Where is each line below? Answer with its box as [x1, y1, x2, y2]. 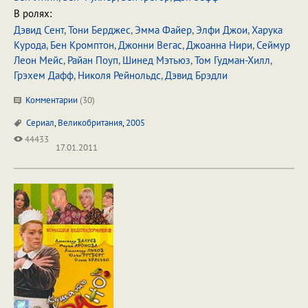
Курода [14, 38, 46, 52]
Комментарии [23, 94, 80, 106]
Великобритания [58, 117, 122, 129]
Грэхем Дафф [14, 69, 74, 82]
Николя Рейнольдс [78, 69, 161, 82]
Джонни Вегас [118, 38, 182, 52]
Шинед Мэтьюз [122, 54, 190, 67]
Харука [252, 23, 283, 36]
